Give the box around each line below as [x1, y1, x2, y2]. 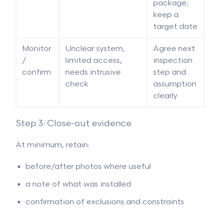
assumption [153, 80, 196, 89]
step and [153, 68, 186, 77]
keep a [153, 10, 179, 20]
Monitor [22, 44, 51, 54]
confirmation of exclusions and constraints [26, 197, 184, 207]
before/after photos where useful [26, 162, 151, 171]
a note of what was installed [26, 180, 131, 189]
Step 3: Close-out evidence [16, 118, 132, 129]
